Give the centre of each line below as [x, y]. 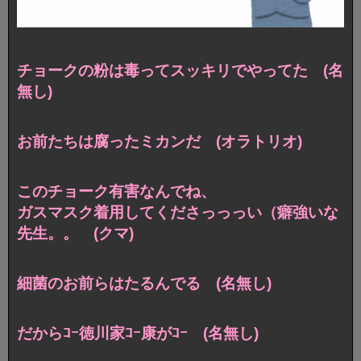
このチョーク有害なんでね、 [116, 192]
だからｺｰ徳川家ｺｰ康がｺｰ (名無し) [138, 333]
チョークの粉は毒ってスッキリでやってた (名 [180, 71]
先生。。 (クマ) [75, 234]
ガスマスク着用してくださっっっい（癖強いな [178, 213]
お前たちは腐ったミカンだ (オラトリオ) [160, 142]
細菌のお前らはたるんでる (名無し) [144, 283]
